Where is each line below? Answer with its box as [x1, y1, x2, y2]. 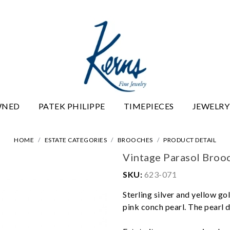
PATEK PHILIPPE [38, 101, 105, 111]
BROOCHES [117, 136, 153, 144]
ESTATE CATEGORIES [44, 136, 107, 144]
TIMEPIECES [123, 101, 174, 111]
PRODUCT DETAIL [163, 136, 216, 144]
